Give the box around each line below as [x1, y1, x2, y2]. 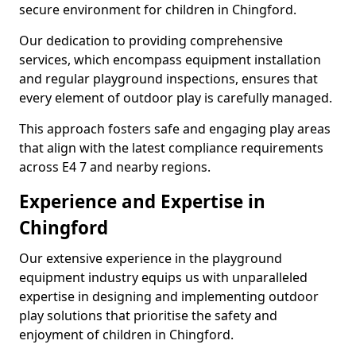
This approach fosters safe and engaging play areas [19, 120, 331, 137]
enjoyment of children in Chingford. [19, 326, 234, 343]
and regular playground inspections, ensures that [19, 70, 318, 87]
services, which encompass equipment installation [19, 51, 321, 68]
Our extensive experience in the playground [19, 250, 282, 267]
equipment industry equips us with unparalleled [19, 269, 308, 286]
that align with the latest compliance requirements [19, 139, 323, 157]
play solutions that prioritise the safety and [19, 307, 277, 324]
